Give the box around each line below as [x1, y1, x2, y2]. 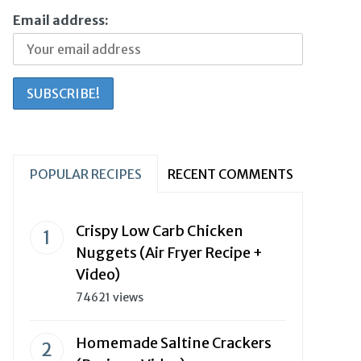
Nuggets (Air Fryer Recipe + [76, 243, 263, 262]
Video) [76, 265, 120, 284]
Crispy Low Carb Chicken [76, 222, 243, 240]
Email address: [13, 12, 109, 28]
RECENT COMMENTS [168, 166, 293, 182]
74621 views [76, 290, 143, 305]
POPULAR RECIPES [29, 166, 142, 182]
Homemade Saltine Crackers [76, 334, 272, 352]
